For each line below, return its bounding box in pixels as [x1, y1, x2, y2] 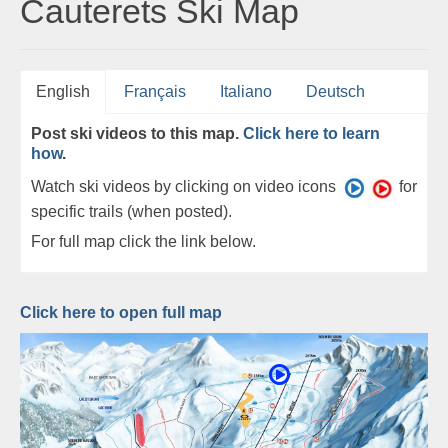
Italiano [220, 83, 272, 101]
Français [124, 83, 186, 101]
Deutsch [306, 83, 365, 101]
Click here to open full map [20, 303, 222, 321]
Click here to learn [243, 125, 380, 143]
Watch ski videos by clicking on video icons [31, 178, 340, 196]
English [36, 83, 90, 101]
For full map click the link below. [31, 232, 256, 250]
